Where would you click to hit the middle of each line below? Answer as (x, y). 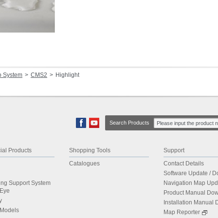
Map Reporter (182, 212)
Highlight (67, 75)
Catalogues (84, 163)
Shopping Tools (90, 150)
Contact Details (184, 163)
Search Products (129, 123)
